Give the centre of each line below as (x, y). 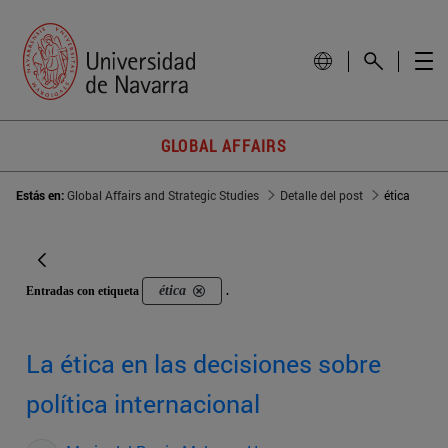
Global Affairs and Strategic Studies (163, 195)
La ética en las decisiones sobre (203, 364)
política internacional (143, 404)
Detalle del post (321, 195)
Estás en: (41, 195)
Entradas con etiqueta (84, 291)
